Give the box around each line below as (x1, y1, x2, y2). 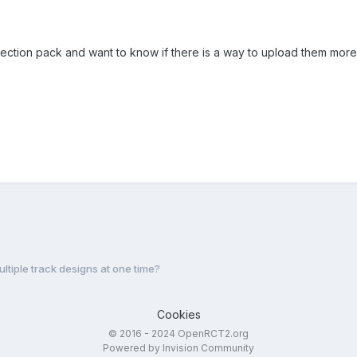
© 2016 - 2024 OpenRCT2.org (108, 328, 249, 340)
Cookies (156, 308, 201, 322)
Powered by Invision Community (103, 342, 254, 355)
